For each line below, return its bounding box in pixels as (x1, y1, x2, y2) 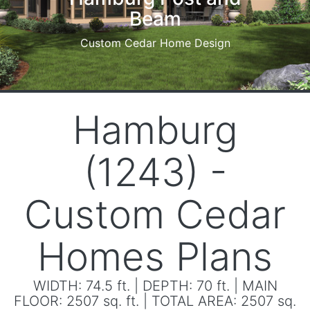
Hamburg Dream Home (95, 6, 307, 29)
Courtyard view (160, 35, 242, 48)
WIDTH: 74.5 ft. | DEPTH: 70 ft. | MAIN (33, 277, 277, 295)
